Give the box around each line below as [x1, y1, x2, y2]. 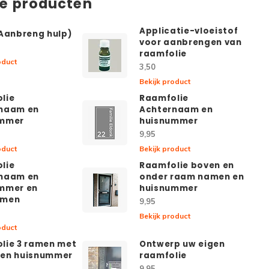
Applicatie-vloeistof [139, 25, 238, 37]
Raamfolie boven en [139, 159, 234, 171]
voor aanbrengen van [139, 36, 242, 48]
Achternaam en [139, 103, 213, 115]
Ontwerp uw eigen [139, 238, 225, 250]
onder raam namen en [139, 171, 244, 183]
